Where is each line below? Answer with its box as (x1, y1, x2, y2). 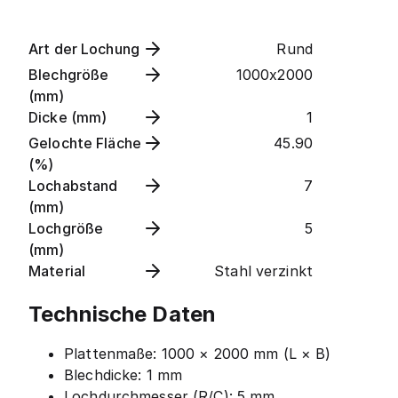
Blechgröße (28, 66, 109, 84)
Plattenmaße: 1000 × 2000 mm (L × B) (64, 344, 331, 362)
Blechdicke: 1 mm (64, 365, 183, 384)
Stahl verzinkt (214, 262, 313, 280)
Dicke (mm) (28, 108, 107, 126)
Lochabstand (28, 177, 118, 195)
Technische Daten (28, 300, 217, 327)
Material (28, 262, 86, 280)
